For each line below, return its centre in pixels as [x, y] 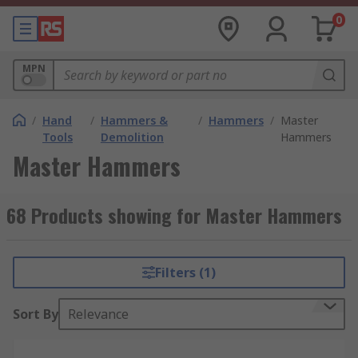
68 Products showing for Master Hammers [174, 215]
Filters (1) [185, 272]
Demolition [132, 137]
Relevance [98, 314]
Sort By [36, 314]
